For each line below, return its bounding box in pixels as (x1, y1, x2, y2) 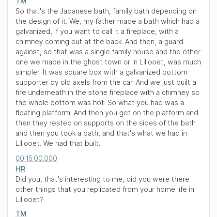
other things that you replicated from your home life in (15, 185, 194, 193)
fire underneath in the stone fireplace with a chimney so (15, 88, 200, 96)
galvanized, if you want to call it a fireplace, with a (15, 27, 179, 35)
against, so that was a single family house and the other (15, 47, 201, 56)
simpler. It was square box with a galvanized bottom (15, 68, 187, 76)
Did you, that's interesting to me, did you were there (15, 175, 189, 183)
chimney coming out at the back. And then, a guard (15, 37, 183, 46)
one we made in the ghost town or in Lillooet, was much (15, 58, 201, 66)
